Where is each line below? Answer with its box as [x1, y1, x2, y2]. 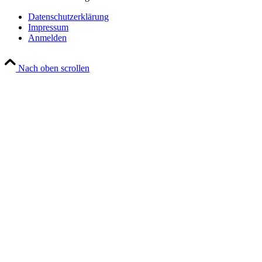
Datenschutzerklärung [28, 11, 109, 22]
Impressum [28, 22, 68, 32]
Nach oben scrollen [18, 63, 89, 73]
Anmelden [28, 32, 67, 43]
